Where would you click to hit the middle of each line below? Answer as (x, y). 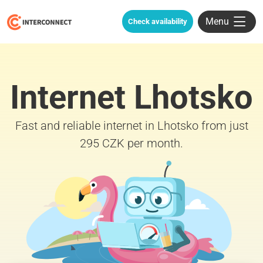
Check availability (158, 22)
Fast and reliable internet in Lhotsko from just (131, 125)
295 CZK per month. (131, 143)
